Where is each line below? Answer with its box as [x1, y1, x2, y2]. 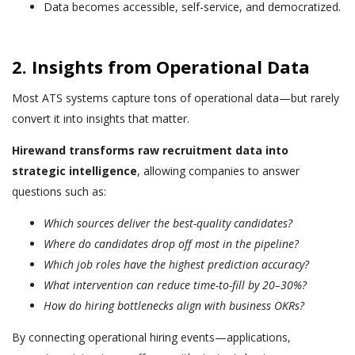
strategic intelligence [12, 162, 137, 178]
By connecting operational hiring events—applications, [12, 329, 291, 345]
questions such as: [12, 183, 106, 199]
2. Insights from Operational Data [12, 54, 310, 78]
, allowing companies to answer [137, 162, 300, 178]
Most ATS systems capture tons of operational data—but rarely [12, 90, 339, 105]
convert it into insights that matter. [12, 110, 189, 126]
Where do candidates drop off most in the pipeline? [44, 235, 299, 251]
